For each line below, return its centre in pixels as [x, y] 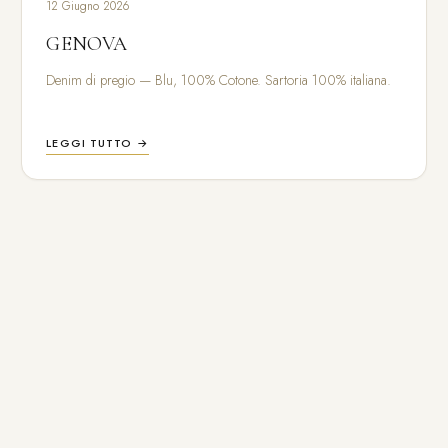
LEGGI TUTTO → [97, 143]
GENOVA [87, 44]
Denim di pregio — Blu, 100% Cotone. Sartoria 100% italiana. [219, 80]
